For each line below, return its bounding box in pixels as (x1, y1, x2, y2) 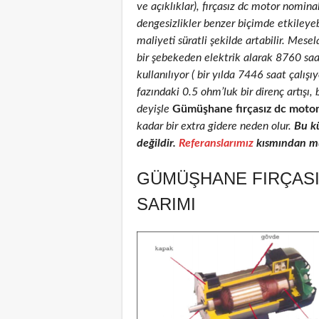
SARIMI (137, 194, 196, 214)
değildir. (137, 137, 179, 149)
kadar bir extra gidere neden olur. (137, 120, 294, 132)
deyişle (137, 103, 169, 115)
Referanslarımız (179, 137, 253, 149)
